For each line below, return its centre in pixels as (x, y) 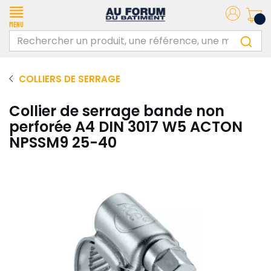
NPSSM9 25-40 (63, 142)
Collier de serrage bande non (117, 111)
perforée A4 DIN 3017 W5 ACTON (126, 127)
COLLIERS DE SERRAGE (70, 79)
